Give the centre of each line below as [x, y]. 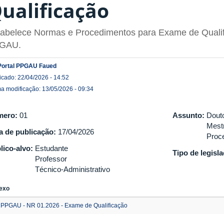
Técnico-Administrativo [72, 169]
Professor [51, 158]
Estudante [51, 148]
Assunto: [190, 115]
